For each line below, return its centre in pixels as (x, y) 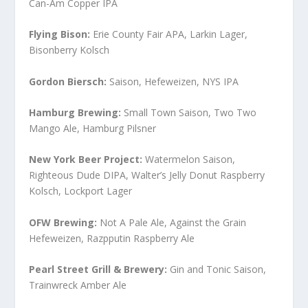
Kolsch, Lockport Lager (81, 191)
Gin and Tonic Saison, (217, 269)
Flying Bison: (60, 34)
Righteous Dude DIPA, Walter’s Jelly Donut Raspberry (147, 175)
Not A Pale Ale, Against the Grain (172, 222)
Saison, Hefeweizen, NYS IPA (173, 81)
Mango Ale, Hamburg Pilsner (93, 128)
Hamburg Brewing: (75, 112)
